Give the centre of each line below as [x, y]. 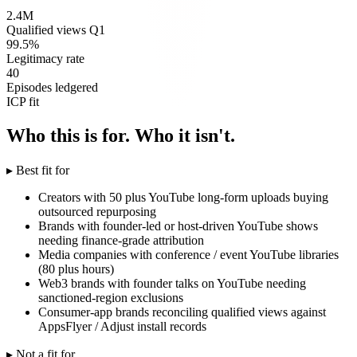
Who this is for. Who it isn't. [121, 136]
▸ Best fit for [38, 171]
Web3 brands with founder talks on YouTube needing [172, 284]
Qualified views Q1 [56, 30]
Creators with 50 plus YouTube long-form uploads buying [183, 198]
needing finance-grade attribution [121, 241]
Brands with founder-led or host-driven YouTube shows [178, 226]
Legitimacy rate [45, 59]
